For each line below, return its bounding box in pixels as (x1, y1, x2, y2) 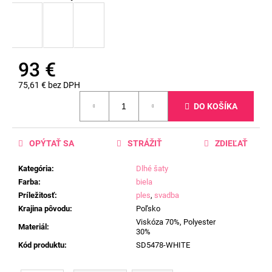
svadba (154, 191, 179, 200)
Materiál (18, 222, 47, 232)
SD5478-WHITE (136, 240, 190, 250)
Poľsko (136, 204, 160, 214)
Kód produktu (18, 240, 64, 250)
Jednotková (18, 91, 63, 101)
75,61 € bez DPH (18, 80, 80, 90)
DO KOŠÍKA (194, 101, 237, 111)
